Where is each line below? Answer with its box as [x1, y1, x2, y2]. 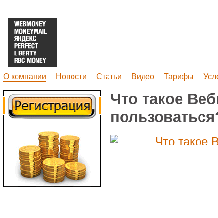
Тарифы [164, 73, 194, 81]
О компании [3, 73, 46, 81]
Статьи [96, 73, 122, 81]
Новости [56, 73, 87, 81]
